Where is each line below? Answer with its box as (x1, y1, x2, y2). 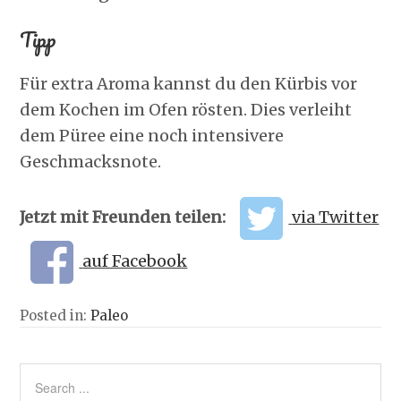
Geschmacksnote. (20, 151, 162, 172)
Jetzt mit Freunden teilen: (20, 207, 230, 227)
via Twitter (292, 207, 380, 227)
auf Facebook (82, 251, 188, 271)
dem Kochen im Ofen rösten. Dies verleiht (20, 99, 353, 120)
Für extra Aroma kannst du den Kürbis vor (20, 73, 358, 94)
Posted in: (20, 307, 91, 324)
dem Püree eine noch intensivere (20, 125, 285, 146)
